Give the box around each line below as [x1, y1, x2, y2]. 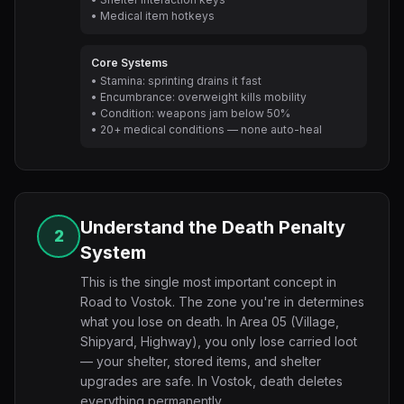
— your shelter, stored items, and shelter [80, 353, 321, 369]
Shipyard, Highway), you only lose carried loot [80, 334, 357, 349]
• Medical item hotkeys [91, 9, 215, 23]
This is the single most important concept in [80, 274, 336, 289]
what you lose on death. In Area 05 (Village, [80, 314, 339, 329]
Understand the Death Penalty [80, 216, 345, 238]
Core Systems [91, 56, 168, 69]
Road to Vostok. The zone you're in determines [80, 294, 364, 309]
